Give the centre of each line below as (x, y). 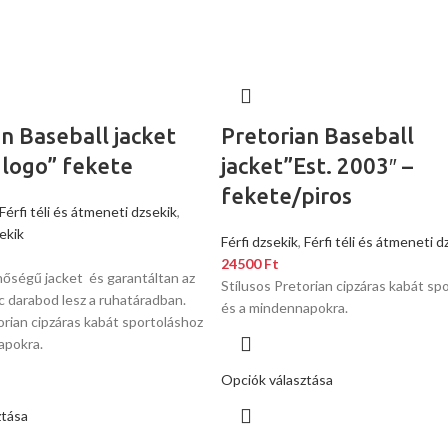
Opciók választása (276, 379)
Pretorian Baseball (317, 135)
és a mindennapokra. (284, 307)
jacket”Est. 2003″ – (316, 165)
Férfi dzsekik (259, 241)
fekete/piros (286, 195)
